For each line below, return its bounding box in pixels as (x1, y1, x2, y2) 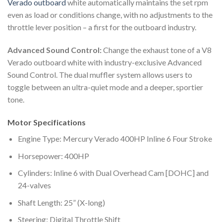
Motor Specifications (7, 117, 86, 127)
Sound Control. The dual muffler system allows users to (7, 70, 192, 80)
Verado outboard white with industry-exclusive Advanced (7, 57, 202, 67)
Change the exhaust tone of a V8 (103, 45, 212, 55)
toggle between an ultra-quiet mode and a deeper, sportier (7, 82, 203, 92)
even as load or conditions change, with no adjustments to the (7, 10, 213, 20)
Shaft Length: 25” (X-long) (17, 197, 105, 207)
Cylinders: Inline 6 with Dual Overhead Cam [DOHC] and (17, 168, 209, 178)
